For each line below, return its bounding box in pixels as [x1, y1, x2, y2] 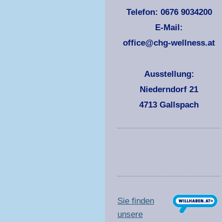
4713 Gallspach [139, 100, 199, 110]
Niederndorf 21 [140, 85, 199, 95]
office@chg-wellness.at [123, 38, 216, 48]
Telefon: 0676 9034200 [126, 7, 212, 17]
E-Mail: [155, 23, 183, 33]
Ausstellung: [144, 69, 194, 79]
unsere [117, 210, 143, 220]
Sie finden [117, 196, 154, 206]
